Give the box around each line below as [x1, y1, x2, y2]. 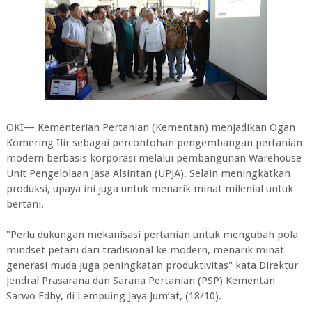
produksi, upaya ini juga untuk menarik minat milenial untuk [6, 182, 293, 195]
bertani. [6, 198, 44, 210]
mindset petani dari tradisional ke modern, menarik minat [6, 244, 284, 256]
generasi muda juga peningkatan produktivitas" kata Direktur [6, 259, 298, 272]
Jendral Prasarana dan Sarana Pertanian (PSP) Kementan [6, 274, 275, 287]
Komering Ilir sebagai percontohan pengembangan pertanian [6, 136, 302, 149]
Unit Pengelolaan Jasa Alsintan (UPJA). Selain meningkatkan [6, 167, 290, 180]
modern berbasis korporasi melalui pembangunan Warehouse [6, 152, 302, 164]
